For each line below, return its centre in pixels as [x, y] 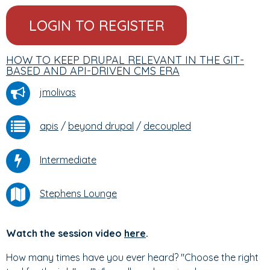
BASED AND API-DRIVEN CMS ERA [93, 71]
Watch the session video [65, 233]
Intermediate [68, 160]
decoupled [167, 126]
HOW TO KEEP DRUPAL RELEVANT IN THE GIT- [125, 60]
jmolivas [58, 93]
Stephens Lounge [78, 194]
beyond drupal [101, 126]
